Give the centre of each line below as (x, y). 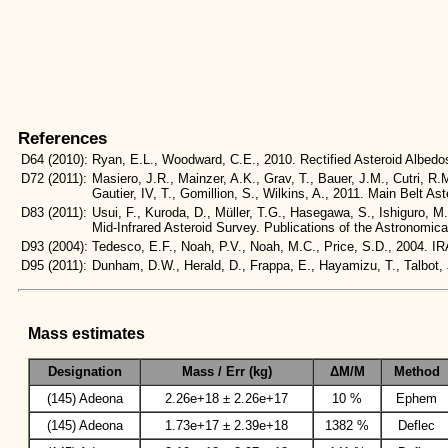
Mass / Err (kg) (226, 372)
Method (416, 372)
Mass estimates (86, 333)
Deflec (416, 426)
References (62, 139)
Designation (84, 372)
